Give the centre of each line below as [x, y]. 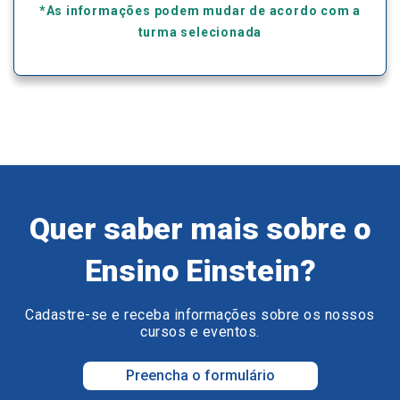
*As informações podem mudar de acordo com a [200, 11]
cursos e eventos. [200, 332]
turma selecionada [200, 33]
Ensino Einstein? [200, 271]
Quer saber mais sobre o [200, 229]
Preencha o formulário [200, 376]
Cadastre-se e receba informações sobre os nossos [200, 315]
